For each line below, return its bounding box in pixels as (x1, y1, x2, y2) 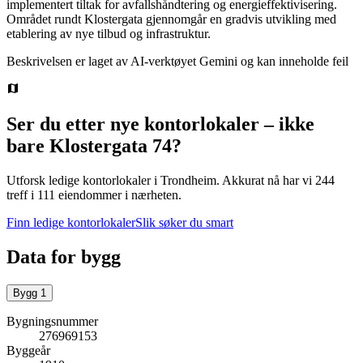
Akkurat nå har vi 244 (222, 173, 335, 188)
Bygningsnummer (6, 314, 98, 329)
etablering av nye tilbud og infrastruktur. (6, 26, 211, 41)
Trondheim (160, 173, 216, 188)
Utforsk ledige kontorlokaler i (6, 173, 160, 188)
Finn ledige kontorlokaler (6, 216, 135, 230)
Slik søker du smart (135, 216, 233, 230)
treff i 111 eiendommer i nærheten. (6, 188, 181, 203)
